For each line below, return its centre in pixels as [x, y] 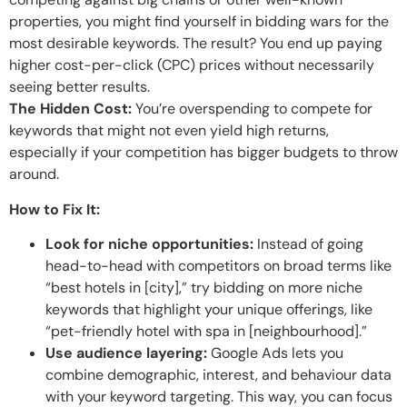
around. [34, 174]
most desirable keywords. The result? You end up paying [196, 44]
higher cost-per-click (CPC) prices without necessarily [192, 65]
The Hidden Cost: [70, 109]
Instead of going [308, 243]
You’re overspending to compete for [252, 109]
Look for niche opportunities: [149, 243]
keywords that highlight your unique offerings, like [209, 309]
